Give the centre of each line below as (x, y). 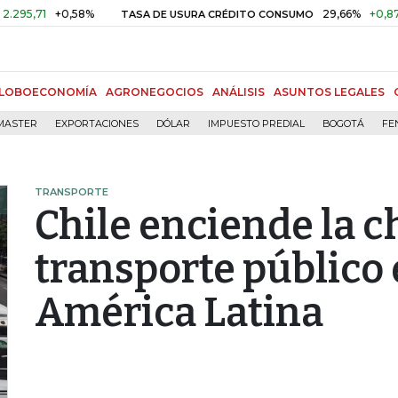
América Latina (179, 313)
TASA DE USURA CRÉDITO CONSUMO (172, 14)
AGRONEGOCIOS (155, 92)
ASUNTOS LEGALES (329, 92)
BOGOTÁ (343, 124)
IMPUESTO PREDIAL (256, 124)
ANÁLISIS (239, 92)
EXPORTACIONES (97, 124)
